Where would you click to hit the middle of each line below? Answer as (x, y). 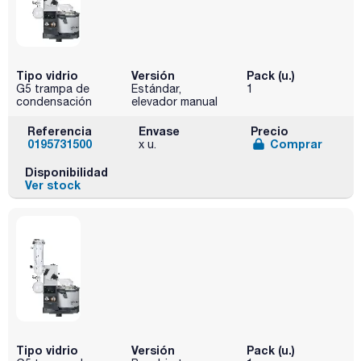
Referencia (60, 131)
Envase (160, 131)
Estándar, (156, 88)
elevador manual (174, 101)
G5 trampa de (53, 88)
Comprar (296, 143)
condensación (54, 101)
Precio (269, 131)
